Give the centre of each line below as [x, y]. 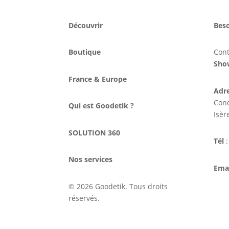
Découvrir [86, 25]
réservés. [84, 198]
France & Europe [98, 79]
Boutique [85, 52]
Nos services [91, 159]
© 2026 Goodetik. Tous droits [118, 186]
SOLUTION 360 [95, 132]
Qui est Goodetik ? [102, 106]
